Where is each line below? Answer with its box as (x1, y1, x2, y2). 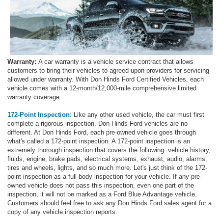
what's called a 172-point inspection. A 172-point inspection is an (7, 137, 190, 145)
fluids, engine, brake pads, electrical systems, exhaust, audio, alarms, (7, 155, 207, 163)
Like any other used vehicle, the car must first (72, 110, 204, 118)
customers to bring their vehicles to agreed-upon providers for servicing (7, 66, 209, 74)
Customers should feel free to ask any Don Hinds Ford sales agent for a (7, 199, 212, 207)
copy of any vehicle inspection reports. (7, 208, 117, 216)
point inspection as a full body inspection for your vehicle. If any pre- (7, 172, 202, 180)
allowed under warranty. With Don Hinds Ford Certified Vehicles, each (7, 75, 204, 83)
